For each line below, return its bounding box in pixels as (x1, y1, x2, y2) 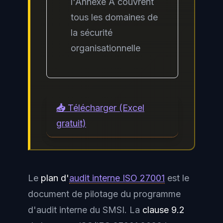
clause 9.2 (142, 205, 185, 215)
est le (165, 173, 189, 183)
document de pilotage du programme (28, 189, 181, 199)
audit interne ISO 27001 (69, 173, 165, 183)
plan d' (41, 173, 69, 183)
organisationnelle (71, 43, 140, 53)
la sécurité (71, 27, 112, 38)
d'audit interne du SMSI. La (28, 205, 142, 215)
